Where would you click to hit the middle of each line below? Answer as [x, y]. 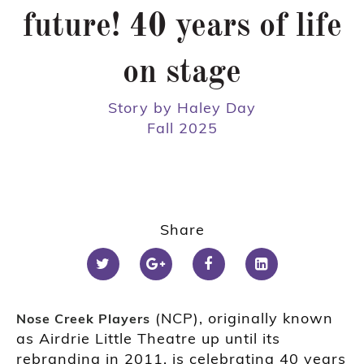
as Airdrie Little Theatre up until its [148, 339]
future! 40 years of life [182, 28]
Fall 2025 [182, 128]
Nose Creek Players [83, 319]
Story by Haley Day [182, 108]
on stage [182, 74]
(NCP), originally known [242, 318]
